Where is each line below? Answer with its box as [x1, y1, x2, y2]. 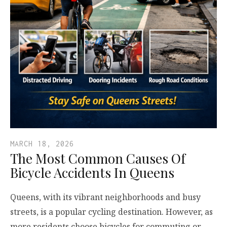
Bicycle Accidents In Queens [10, 163, 174, 181]
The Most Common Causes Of [10, 149, 185, 167]
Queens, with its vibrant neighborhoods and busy [10, 191, 201, 203]
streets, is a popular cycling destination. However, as [10, 206, 213, 217]
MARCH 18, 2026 [10, 139, 74, 148]
